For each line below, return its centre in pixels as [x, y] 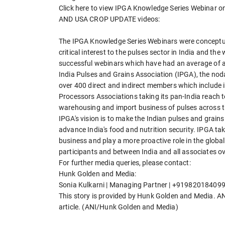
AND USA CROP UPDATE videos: [109, 19]
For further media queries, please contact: [125, 163]
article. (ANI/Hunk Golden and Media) [119, 207]
